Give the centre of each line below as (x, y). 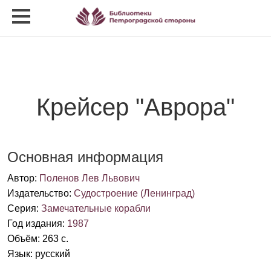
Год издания (35, 224)
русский (53, 254)
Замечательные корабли (96, 208)
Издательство (38, 193)
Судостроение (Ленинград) (134, 193)
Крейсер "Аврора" (135, 107)
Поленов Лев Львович (90, 178)
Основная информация (85, 157)
